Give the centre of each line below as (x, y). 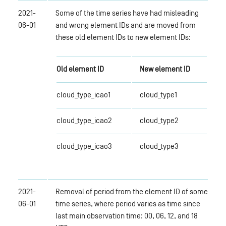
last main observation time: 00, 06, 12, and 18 (126, 215)
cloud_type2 (159, 120)
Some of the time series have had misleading (127, 13)
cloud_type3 (159, 146)
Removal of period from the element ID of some (131, 191)
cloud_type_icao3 (84, 146)
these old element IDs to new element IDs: (123, 37)
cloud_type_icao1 (83, 94)
